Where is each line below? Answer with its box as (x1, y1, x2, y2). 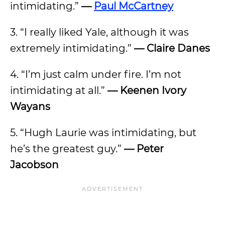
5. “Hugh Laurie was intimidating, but (10, 127, 196, 139)
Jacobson (10, 159, 59, 171)
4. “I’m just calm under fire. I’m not (10, 68, 181, 80)
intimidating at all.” (10, 84, 107, 96)
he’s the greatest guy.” (10, 143, 124, 155)
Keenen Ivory (120, 84, 186, 96)
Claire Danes (147, 42, 210, 54)
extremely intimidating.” (10, 42, 134, 54)
